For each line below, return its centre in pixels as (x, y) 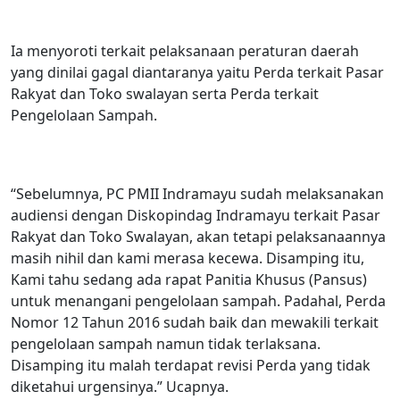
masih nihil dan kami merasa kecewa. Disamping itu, (187, 258)
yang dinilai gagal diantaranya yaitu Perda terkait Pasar (197, 72)
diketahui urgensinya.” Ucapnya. (120, 386)
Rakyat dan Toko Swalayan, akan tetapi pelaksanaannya (198, 236)
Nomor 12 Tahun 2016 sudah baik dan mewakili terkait (195, 322)
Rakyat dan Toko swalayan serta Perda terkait (165, 93)
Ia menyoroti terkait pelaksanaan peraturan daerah (185, 50)
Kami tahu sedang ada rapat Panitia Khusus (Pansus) (189, 279)
